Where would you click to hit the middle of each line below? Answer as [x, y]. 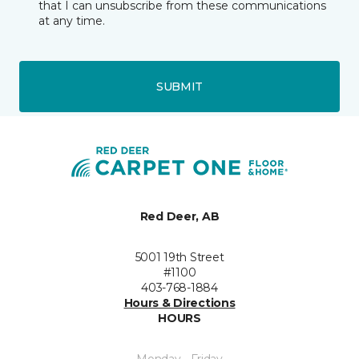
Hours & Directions [179, 303]
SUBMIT [179, 86]
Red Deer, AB [179, 217]
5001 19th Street [179, 258]
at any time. [72, 21]
